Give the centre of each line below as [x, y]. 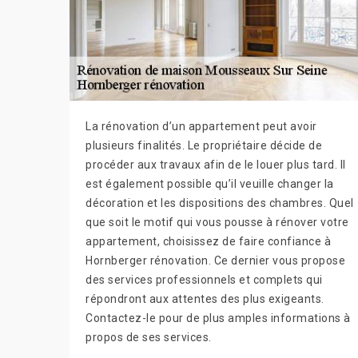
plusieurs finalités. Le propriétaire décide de [204, 146]
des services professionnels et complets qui [204, 280]
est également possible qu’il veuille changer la [210, 184]
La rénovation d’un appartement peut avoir [201, 127]
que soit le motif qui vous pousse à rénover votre [217, 223]
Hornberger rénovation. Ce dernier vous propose [215, 261]
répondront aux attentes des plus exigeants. [205, 299]
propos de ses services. [149, 338]
